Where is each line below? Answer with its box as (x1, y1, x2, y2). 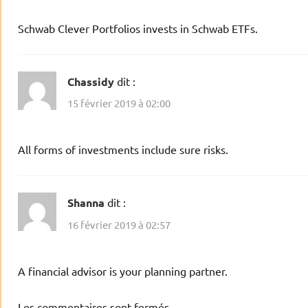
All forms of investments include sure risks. (18, 142, 228, 157)
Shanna (67, 195, 104, 210)
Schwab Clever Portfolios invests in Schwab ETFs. (18, 21, 258, 35)
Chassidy (67, 74, 114, 89)
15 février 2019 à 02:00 (67, 96, 170, 110)
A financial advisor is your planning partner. (18, 263, 228, 278)
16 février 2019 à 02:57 (67, 217, 170, 231)
